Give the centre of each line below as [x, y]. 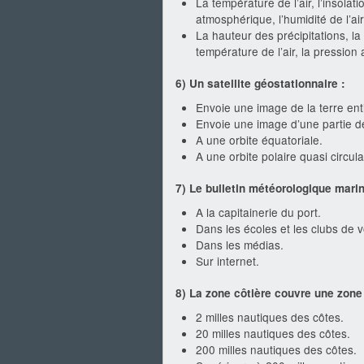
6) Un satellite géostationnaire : [260, 83]
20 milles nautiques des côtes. [273, 333]
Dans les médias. [240, 245]
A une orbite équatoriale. [259, 140]
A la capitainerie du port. [258, 212]
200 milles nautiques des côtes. [276, 349]
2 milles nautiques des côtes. [270, 317]
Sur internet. [227, 261]
